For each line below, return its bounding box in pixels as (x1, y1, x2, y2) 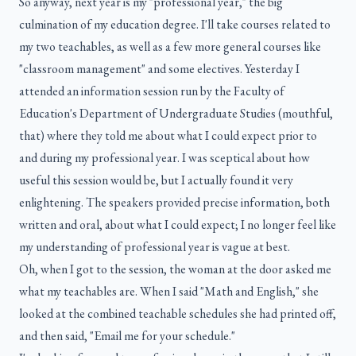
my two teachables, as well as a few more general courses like (19, 38, 321, 56)
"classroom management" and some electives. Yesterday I (19, 60, 300, 78)
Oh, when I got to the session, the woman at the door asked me (19, 261, 331, 278)
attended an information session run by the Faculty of (19, 83, 284, 100)
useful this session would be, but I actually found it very (19, 172, 293, 189)
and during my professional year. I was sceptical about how (19, 149, 310, 167)
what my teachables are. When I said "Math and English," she (19, 283, 319, 300)
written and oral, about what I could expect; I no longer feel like (19, 216, 336, 234)
